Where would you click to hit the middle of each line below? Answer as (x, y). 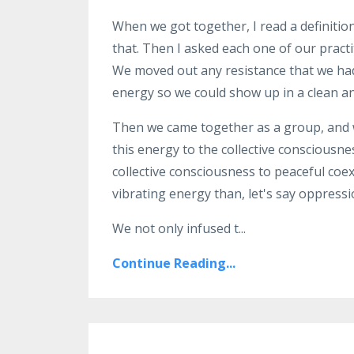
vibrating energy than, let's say (204, 194)
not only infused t (185, 229)
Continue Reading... (174, 264)
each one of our (269, 49)
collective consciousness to (192, 172)
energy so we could (169, 93)
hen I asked (185, 49)
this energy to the (165, 150)
